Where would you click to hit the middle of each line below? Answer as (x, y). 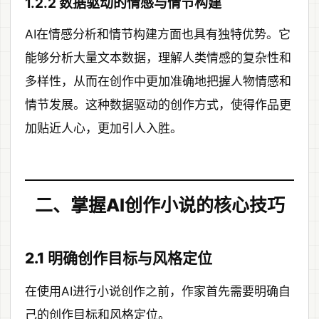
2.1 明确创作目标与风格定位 (119, 258)
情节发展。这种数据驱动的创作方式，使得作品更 (158, 105)
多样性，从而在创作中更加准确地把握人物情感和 (158, 82)
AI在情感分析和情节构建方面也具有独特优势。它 (158, 35)
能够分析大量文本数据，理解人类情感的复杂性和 (158, 58)
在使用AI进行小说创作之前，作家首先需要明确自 (158, 292)
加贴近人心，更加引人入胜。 (104, 129)
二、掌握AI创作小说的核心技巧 (159, 205)
